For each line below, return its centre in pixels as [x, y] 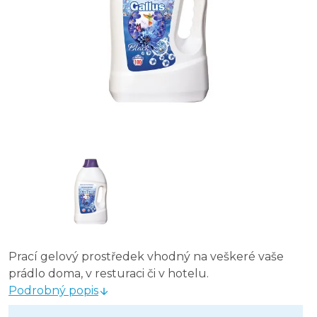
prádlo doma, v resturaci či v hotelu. [109, 273]
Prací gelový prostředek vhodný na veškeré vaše [146, 257]
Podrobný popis [53, 290]
